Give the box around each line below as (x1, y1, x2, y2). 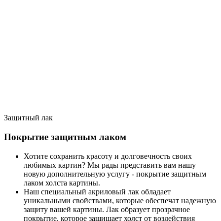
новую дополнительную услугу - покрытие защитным (24, 169, 206, 178)
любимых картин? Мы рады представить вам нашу (24, 160, 196, 169)
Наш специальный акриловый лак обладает (24, 187, 171, 196)
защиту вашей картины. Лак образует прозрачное (24, 205, 190, 214)
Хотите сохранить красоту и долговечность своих (24, 151, 192, 160)
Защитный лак (4, 113, 53, 122)
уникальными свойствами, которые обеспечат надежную (24, 196, 216, 205)
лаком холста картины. (24, 178, 100, 187)
